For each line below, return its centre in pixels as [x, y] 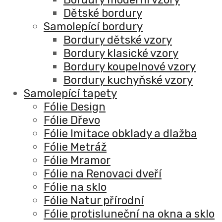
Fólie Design [75, 107]
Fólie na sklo [75, 187]
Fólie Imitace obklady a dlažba [120, 134]
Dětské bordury [103, 13]
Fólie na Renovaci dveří [103, 174]
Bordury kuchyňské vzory [128, 80]
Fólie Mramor [77, 161]
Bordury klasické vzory [121, 54]
